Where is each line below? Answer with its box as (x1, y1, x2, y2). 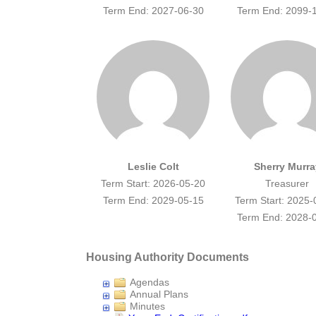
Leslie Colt (127, 161, 179, 173)
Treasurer (265, 178, 309, 190)
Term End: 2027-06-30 (102, 5, 204, 17)
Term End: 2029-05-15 (102, 195, 204, 207)
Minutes (130, 300, 165, 312)
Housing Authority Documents (86, 250, 249, 263)
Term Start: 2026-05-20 (101, 178, 205, 190)
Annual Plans (130, 288, 188, 300)
